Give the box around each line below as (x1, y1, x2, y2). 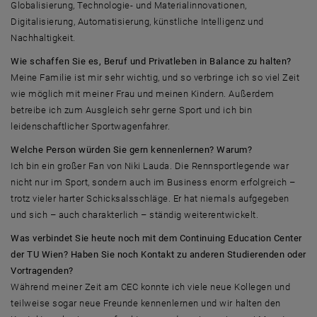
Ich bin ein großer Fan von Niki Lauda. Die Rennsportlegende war (11, 160, 289, 171)
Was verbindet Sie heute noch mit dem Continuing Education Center (11, 232, 302, 243)
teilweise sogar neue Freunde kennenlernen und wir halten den (11, 297, 281, 309)
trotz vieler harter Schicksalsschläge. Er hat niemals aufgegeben (11, 192, 289, 204)
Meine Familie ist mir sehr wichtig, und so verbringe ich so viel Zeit (11, 71, 300, 83)
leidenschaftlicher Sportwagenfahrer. (11, 120, 171, 132)
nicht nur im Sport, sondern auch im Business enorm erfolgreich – (11, 176, 296, 188)
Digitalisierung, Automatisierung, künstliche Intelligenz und (11, 16, 264, 27)
